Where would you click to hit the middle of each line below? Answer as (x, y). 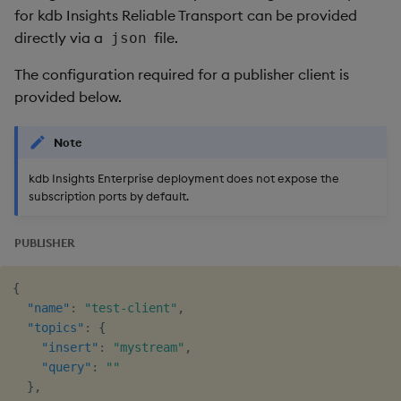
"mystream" (149, 348)
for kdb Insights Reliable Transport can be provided (186, 15)
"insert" (70, 348)
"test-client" (131, 308)
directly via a (60, 37)
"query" (66, 367)
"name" (48, 308)
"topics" (55, 328)
